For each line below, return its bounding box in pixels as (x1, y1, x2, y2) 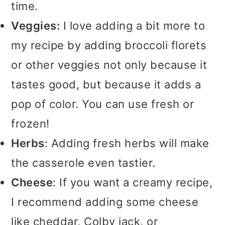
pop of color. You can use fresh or (11, 97, 194, 110)
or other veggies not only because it (11, 58, 207, 71)
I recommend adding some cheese (11, 195, 199, 208)
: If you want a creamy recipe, (53, 175, 213, 189)
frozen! (11, 117, 50, 130)
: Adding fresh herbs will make (44, 136, 209, 150)
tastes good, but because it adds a (11, 77, 201, 91)
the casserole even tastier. (11, 156, 156, 169)
